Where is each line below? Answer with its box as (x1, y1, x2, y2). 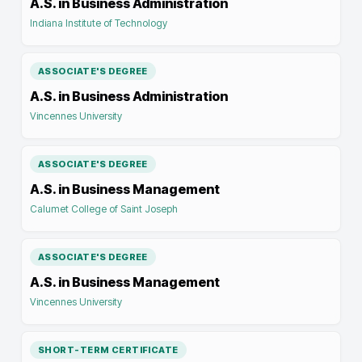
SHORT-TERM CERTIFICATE (38, 344, 179, 356)
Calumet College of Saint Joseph (30, 203, 178, 215)
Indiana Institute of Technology (30, 17, 167, 29)
